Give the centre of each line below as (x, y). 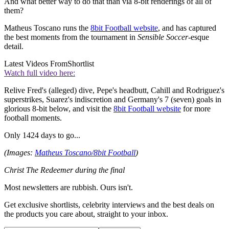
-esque (199, 37)
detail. (14, 46)
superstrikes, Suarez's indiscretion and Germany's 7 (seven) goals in (113, 99)
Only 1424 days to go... (42, 135)
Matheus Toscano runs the (47, 28)
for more (196, 108)
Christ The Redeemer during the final (64, 170)
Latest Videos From (36, 63)
